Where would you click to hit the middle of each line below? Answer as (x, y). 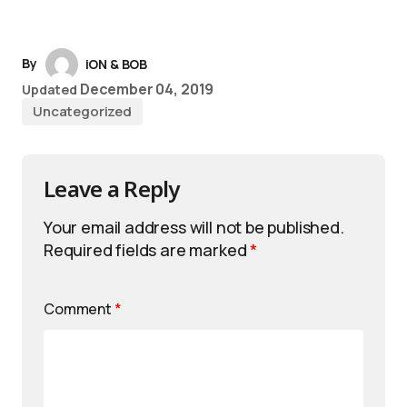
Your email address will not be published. (194, 227)
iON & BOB (116, 64)
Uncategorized (83, 111)
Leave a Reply (112, 188)
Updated (50, 89)
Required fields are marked (147, 249)
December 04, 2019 (147, 89)
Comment (79, 308)
